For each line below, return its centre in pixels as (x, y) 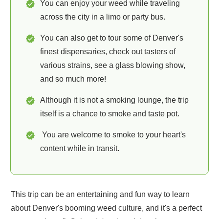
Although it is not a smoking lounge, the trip (114, 100)
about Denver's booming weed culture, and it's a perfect (106, 208)
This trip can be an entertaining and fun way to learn (100, 194)
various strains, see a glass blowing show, (113, 65)
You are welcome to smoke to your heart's (113, 135)
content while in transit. (80, 148)
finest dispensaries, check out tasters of (108, 52)
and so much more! (73, 79)
